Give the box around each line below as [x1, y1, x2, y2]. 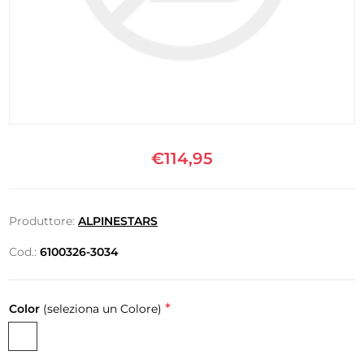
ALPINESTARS [78, 213, 158, 228]
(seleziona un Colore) [43, 301, 162, 316]
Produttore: [9, 213, 76, 228]
